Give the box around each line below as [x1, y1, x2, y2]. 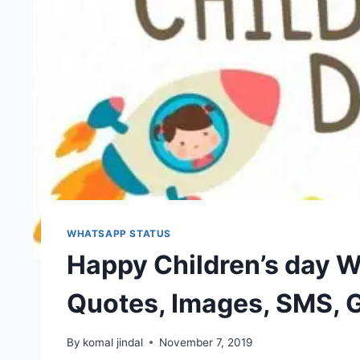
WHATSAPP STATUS [67, 227, 171, 240]
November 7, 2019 [159, 335, 253, 349]
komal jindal [83, 335, 144, 349]
